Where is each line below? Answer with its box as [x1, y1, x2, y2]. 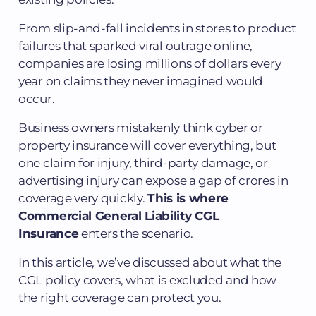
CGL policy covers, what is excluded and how [18, 272, 277, 287]
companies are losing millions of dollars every [18, 56, 281, 71]
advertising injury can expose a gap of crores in [18, 173, 288, 188]
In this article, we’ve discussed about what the [18, 255, 281, 269]
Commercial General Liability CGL [18, 208, 219, 223]
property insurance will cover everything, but [18, 138, 276, 152]
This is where [147, 190, 229, 205]
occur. [18, 91, 55, 106]
